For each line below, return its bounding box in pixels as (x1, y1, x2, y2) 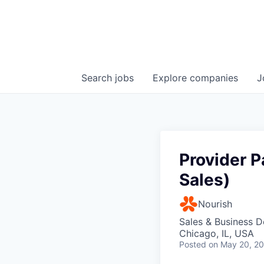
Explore (153, 72, 190, 84)
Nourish (198, 198, 232, 210)
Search (81, 72, 115, 84)
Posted (179, 239, 206, 249)
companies (190, 72, 238, 84)
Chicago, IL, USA (179, 227, 254, 239)
